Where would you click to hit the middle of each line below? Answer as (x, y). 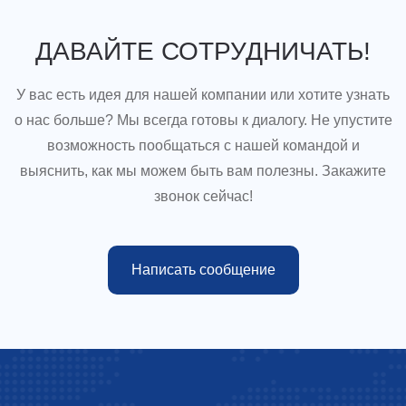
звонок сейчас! (203, 196)
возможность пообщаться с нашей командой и (203, 145)
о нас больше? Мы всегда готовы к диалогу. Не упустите (203, 120)
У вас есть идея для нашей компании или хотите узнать (203, 94)
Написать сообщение (203, 269)
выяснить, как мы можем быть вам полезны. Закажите (203, 170)
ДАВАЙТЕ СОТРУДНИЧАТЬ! (203, 51)
